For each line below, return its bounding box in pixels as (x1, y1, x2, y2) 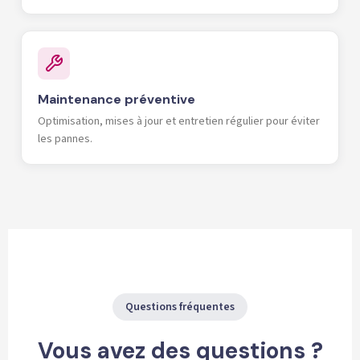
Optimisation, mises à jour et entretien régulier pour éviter (38, 112, 320, 129)
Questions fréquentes (125, 298, 235, 315)
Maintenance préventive (38, 90, 195, 108)
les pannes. (38, 130, 92, 147)
